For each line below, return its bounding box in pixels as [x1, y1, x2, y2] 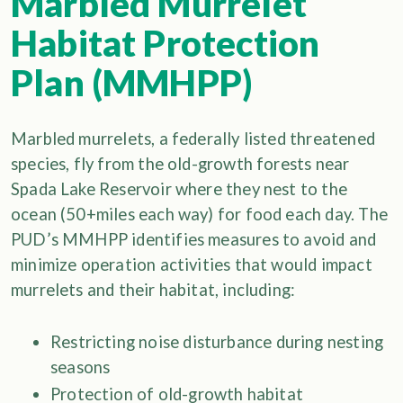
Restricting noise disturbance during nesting [50, 331, 384, 352]
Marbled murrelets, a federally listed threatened [11, 128, 375, 148]
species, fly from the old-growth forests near [11, 153, 350, 174]
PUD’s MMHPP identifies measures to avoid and [11, 228, 377, 249]
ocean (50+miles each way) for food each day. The [11, 203, 388, 224]
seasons [50, 356, 111, 377]
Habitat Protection [11, 21, 320, 65]
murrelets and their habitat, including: [11, 279, 296, 300]
